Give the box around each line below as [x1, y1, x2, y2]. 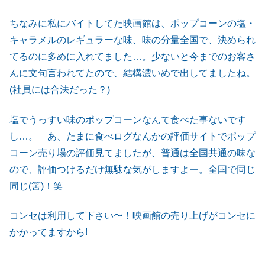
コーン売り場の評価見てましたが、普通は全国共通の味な [9, 147, 256, 158]
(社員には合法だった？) [9, 85, 110, 95]
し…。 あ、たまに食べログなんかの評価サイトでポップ [9, 131, 256, 141]
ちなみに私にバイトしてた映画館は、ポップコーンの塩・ [9, 18, 256, 29]
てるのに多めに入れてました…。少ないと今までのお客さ [9, 51, 256, 62]
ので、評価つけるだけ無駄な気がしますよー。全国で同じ [9, 164, 256, 174]
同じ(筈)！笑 [9, 180, 63, 191]
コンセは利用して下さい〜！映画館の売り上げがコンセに [9, 211, 256, 221]
